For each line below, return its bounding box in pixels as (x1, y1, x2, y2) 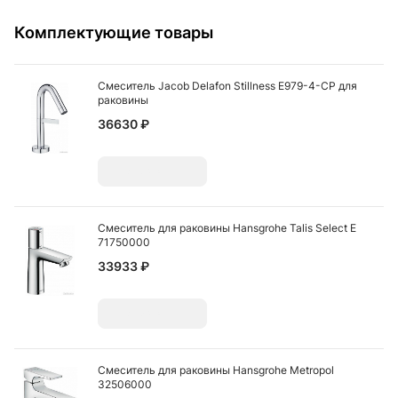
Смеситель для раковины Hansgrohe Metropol (98, 363, 334, 377)
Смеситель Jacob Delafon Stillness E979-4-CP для (98, 79, 357, 92)
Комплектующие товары (14, 23, 213, 42)
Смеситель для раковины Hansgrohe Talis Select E (98, 221, 356, 235)
